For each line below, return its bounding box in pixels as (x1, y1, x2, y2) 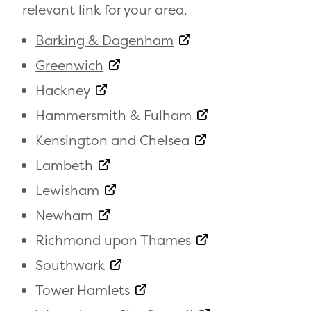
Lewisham (35, 181, 100, 200)
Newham (35, 206, 94, 225)
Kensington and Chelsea (35, 131, 190, 150)
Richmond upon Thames (35, 231, 192, 250)
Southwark (35, 256, 106, 275)
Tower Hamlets (35, 281, 131, 300)
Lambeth (35, 156, 94, 175)
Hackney (35, 81, 91, 100)
